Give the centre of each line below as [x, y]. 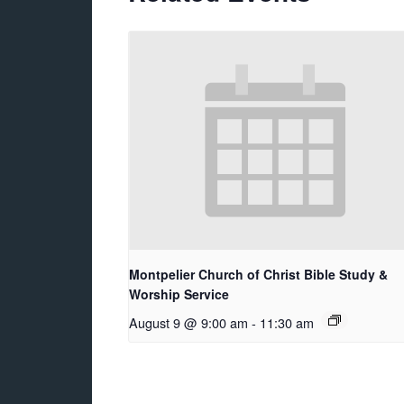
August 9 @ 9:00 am [188, 323]
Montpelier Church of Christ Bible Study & [258, 275]
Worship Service [179, 294]
